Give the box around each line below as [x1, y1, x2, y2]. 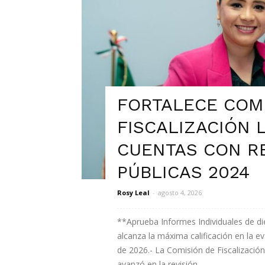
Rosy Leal [117, 188, 150, 197]
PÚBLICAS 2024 [117, 161, 250, 182]
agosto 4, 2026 [158, 188, 202, 197]
